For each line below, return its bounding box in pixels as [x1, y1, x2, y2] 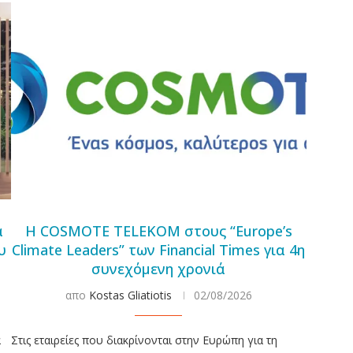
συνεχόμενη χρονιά [91, 258, 226, 278]
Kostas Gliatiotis [88, 287, 172, 303]
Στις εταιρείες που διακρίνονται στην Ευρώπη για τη [10, 332, 277, 347]
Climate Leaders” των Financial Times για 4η [12, 240, 306, 259]
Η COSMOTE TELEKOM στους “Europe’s [24, 221, 292, 240]
